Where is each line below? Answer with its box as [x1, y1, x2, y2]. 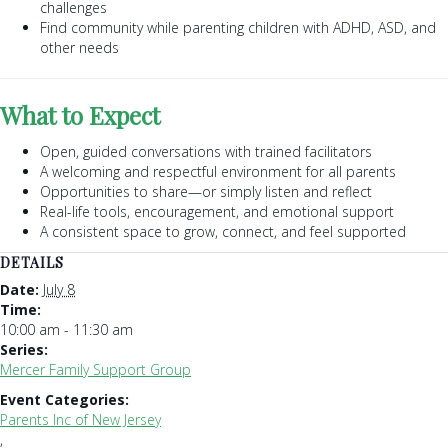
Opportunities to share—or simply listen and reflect [40, 181, 372, 201]
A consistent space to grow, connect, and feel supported [40, 221, 406, 241]
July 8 [43, 279, 75, 299]
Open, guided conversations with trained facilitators [40, 141, 372, 161]
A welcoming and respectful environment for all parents [40, 161, 396, 181]
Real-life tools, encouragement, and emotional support [40, 201, 394, 221]
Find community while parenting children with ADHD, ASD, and [40, 17, 436, 37]
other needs [40, 37, 119, 57]
